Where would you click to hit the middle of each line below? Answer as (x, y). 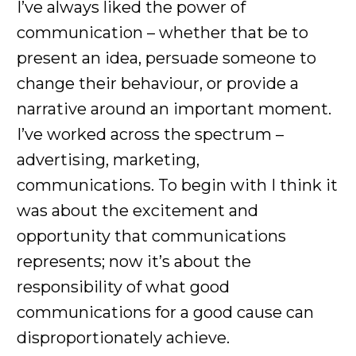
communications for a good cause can (165, 312)
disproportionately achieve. (123, 337)
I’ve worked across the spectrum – (150, 134)
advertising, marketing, (108, 159)
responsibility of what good (123, 286)
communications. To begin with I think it (177, 185)
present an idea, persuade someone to (166, 58)
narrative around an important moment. (174, 108)
